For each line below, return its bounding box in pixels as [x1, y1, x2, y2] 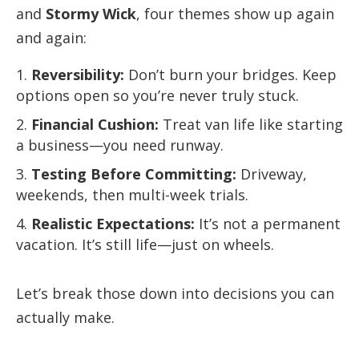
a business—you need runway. [16, 135, 224, 155]
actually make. [16, 308, 115, 328]
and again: [16, 28, 87, 48]
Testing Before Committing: [31, 164, 236, 184]
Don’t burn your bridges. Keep [124, 65, 337, 85]
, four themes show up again [136, 4, 334, 24]
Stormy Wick [46, 4, 136, 24]
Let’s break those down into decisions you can [16, 284, 334, 304]
